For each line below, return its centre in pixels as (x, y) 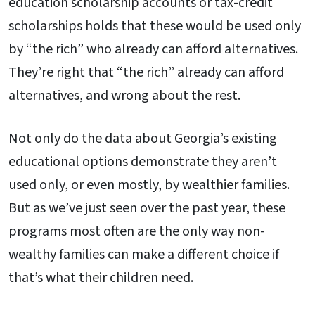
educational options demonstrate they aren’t (143, 162)
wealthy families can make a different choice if (144, 255)
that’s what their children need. (101, 278)
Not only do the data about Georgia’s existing (143, 139)
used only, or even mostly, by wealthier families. (149, 185)
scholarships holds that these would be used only (155, 26)
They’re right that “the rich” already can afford (146, 72)
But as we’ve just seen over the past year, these (147, 208)
